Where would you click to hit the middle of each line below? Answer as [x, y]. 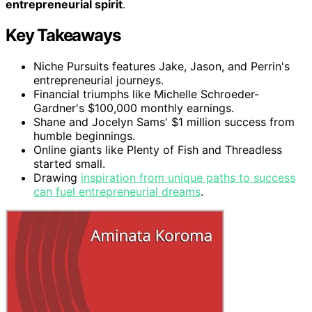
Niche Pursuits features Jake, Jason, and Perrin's [162, 66]
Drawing [57, 177]
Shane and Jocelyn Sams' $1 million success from [164, 122]
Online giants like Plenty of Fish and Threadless [158, 149]
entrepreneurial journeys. [99, 80]
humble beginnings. [84, 135]
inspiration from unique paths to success [188, 177]
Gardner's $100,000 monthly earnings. [134, 108]
